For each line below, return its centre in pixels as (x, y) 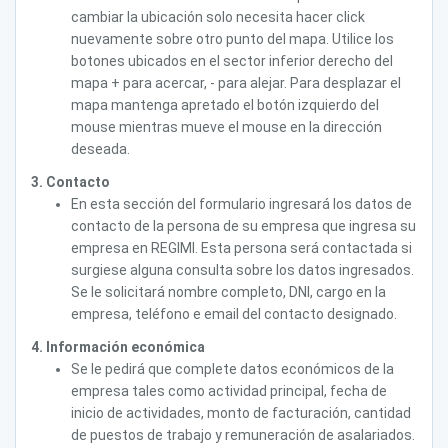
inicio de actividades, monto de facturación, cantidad (241, 413)
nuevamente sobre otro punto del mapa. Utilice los (232, 39)
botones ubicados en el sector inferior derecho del (232, 61)
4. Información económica (118, 347)
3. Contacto (70, 182)
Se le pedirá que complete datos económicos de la (232, 369)
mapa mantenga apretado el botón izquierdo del (225, 105)
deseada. (100, 149)
